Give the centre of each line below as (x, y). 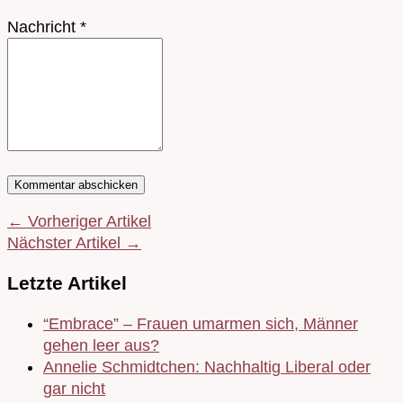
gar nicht (74, 389)
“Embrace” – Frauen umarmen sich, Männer (201, 324)
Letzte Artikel (67, 283)
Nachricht (44, 27)
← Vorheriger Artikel (79, 221)
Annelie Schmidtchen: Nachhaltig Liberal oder (207, 367)
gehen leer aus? (101, 346)
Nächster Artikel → (74, 243)
